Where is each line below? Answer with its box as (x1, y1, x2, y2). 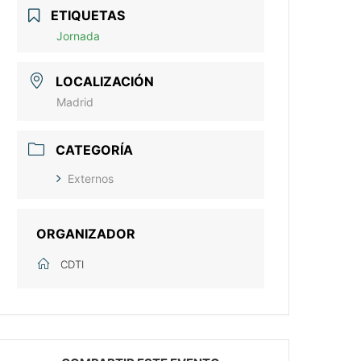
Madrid (56, 95, 94, 109)
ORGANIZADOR (36, 226, 136, 242)
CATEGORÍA (56, 142, 134, 158)
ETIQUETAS (51, 7, 126, 23)
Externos (68, 172, 114, 185)
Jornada (56, 29, 101, 43)
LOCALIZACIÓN (56, 73, 155, 89)
